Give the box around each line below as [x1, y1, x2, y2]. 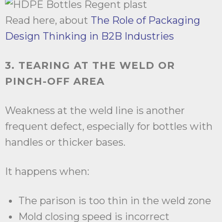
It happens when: [5, 166, 89, 178]
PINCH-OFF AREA [5, 75, 105, 88]
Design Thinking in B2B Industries [5, 30, 174, 43]
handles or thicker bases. [5, 136, 125, 149]
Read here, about [5, 14, 91, 27]
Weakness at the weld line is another [5, 105, 185, 117]
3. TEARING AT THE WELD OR [5, 59, 175, 72]
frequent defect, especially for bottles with [5, 120, 213, 133]
